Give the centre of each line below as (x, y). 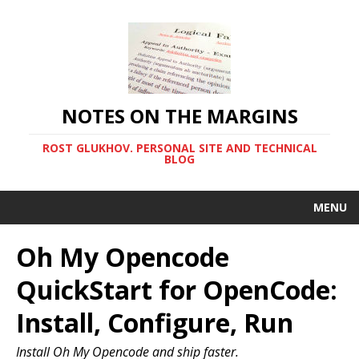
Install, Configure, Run (155, 323)
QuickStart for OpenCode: (177, 290)
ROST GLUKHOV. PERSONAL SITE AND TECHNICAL (179, 148)
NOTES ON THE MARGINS (179, 116)
